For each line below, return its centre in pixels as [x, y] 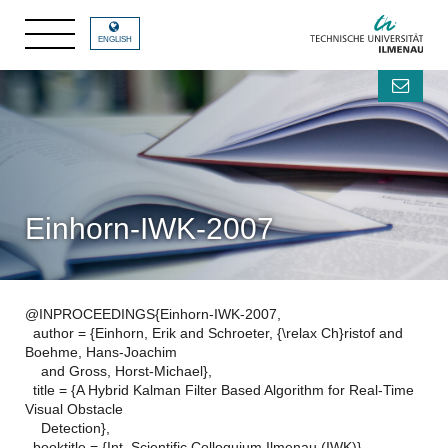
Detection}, [67, 428]
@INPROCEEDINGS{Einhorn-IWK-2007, [153, 314]
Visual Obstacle [74, 409]
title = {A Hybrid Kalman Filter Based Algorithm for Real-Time [219, 390]
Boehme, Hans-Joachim [101, 352]
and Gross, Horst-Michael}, [118, 371]
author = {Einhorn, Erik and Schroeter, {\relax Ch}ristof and [214, 333]
